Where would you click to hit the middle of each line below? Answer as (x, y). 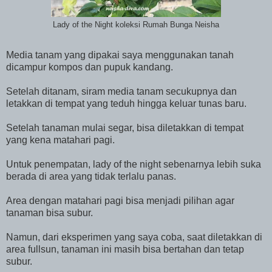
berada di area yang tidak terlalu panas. (91, 177)
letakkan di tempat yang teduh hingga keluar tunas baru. (126, 104)
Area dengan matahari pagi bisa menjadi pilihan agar (120, 201)
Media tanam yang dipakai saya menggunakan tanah (120, 55)
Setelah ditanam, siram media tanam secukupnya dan (121, 92)
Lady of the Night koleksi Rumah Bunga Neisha (136, 25)
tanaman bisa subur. (49, 213)
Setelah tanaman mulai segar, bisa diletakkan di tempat (125, 128)
